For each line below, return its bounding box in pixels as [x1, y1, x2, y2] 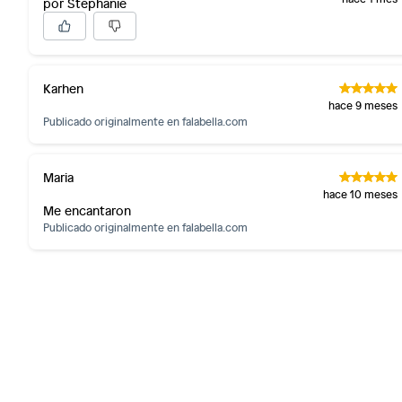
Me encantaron [43, 202, 131, 219]
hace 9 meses [328, 98, 398, 112]
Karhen [43, 80, 83, 97]
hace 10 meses [322, 187, 398, 201]
